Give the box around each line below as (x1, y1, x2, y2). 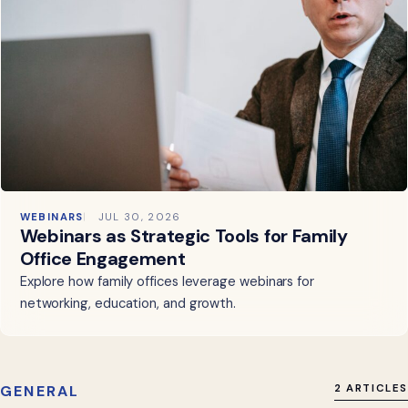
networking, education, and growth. (19, 294, 237, 313)
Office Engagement (19, 247, 186, 271)
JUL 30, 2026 (97, 210, 181, 224)
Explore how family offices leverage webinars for (19, 272, 314, 291)
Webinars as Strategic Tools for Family (19, 224, 348, 249)
